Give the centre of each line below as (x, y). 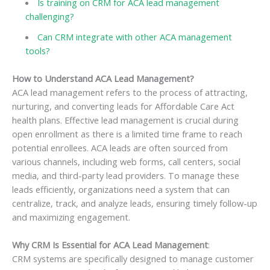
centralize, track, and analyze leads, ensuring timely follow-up (135, 203)
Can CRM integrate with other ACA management (135, 36)
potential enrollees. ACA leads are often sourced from (120, 147)
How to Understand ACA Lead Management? (103, 78)
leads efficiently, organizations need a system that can (121, 189)
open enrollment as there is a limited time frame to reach (127, 133)
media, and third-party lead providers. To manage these (126, 175)
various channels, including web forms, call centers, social (126, 161)
